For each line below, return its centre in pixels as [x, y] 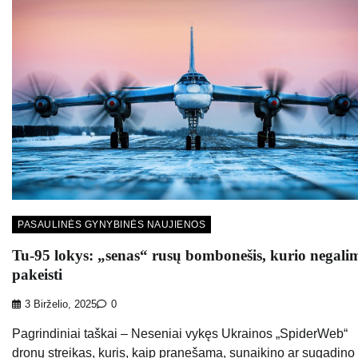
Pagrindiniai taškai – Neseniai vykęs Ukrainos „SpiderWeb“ [180, 333]
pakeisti [37, 275]
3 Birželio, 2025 [61, 304]
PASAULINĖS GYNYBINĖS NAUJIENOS [111, 225]
